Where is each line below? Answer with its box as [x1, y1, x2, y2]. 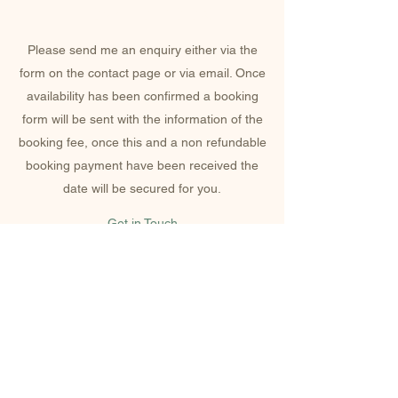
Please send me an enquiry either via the [27, 43, 258, 57]
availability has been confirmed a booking [26, 89, 259, 103]
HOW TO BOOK [73, 3, 211, 26]
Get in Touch [107, 216, 178, 230]
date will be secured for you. [63, 181, 221, 195]
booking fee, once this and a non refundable [18, 135, 267, 149]
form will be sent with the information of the [21, 112, 263, 126]
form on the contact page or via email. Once [19, 66, 266, 80]
